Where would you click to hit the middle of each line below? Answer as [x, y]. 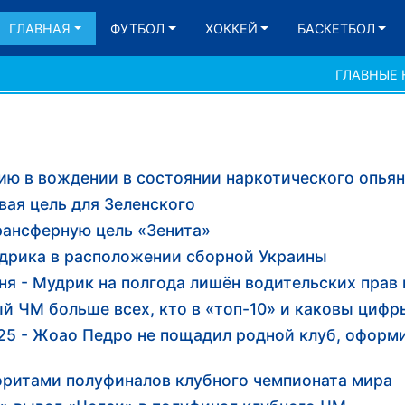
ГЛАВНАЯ [39, 28]
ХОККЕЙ [231, 28]
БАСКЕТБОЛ [336, 28]
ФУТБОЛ [138, 28]
